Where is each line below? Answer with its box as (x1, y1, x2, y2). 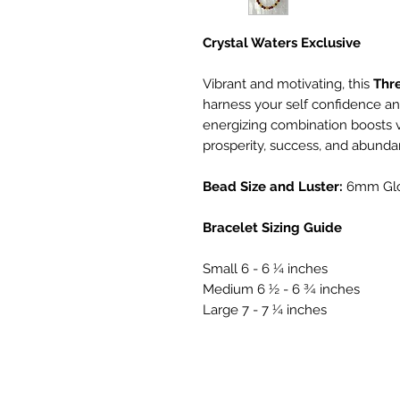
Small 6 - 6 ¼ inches (203, 261, 328, 278)
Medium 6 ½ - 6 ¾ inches (203, 281, 360, 298)
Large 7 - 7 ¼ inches (203, 302, 327, 319)
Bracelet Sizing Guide (203, 220, 342, 237)
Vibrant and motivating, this (203, 76, 373, 93)
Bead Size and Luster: (203, 179, 346, 196)
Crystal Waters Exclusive (203, 35, 361, 52)
